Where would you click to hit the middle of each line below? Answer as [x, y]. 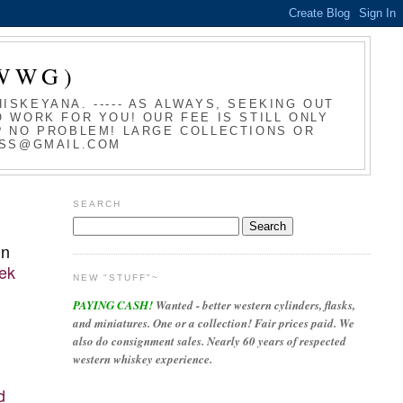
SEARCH [97, 203]
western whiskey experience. [142, 359]
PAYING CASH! [112, 305]
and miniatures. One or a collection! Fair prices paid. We [213, 323]
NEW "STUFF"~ [116, 278]
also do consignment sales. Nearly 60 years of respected [209, 341]
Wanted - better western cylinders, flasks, [254, 305]
